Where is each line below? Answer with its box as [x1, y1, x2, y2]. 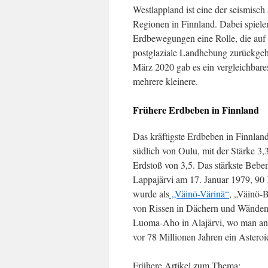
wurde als [133, 187, 169, 200]
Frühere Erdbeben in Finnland [133, 103, 259, 117]
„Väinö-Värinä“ [169, 187, 229, 200]
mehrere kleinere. [133, 75, 198, 87]
